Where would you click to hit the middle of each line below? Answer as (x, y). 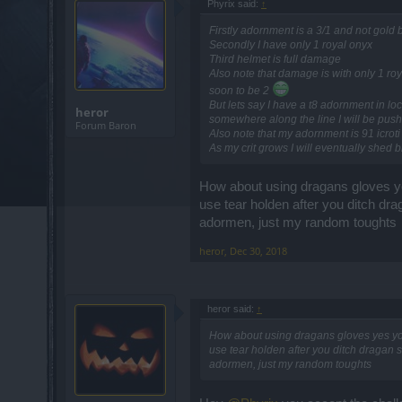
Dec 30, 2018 (258, 251)
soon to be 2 (240, 90)
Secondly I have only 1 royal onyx (291, 44)
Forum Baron (106, 125)
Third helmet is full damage (275, 59)
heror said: (232, 309)
